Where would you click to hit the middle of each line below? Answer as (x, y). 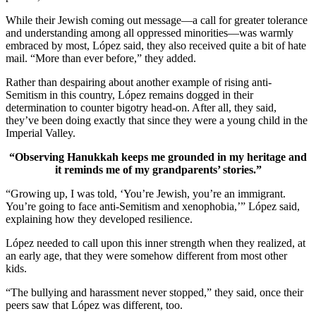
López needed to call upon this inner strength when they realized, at (156, 243)
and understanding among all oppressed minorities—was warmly (150, 32)
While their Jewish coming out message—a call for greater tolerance (157, 20)
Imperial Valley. (41, 133)
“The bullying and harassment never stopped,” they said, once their (154, 292)
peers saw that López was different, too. (94, 305)
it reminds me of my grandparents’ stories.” (158, 169)
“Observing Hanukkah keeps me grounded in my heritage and (158, 157)
